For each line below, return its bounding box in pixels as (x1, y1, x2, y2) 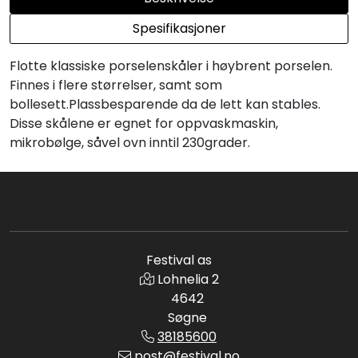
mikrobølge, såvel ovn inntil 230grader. (10, 133, 250, 152)
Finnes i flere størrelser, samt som (10, 75, 222, 94)
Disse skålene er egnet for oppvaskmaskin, (10, 113, 278, 133)
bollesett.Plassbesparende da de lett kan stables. (10, 94, 320, 113)
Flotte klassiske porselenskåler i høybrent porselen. (10, 56, 332, 75)
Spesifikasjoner (132, 18, 226, 38)
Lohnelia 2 (157, 270, 219, 288)
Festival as (146, 251, 212, 269)
